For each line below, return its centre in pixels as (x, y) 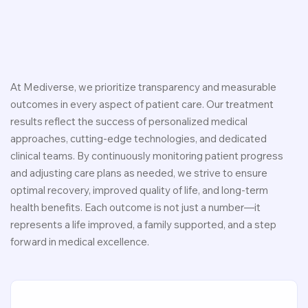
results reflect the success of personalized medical (129, 121)
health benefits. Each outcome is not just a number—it (135, 207)
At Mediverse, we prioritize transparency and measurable (143, 87)
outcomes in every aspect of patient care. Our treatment (142, 104)
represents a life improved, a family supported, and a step (143, 224)
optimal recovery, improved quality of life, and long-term (139, 190)
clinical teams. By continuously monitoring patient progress (147, 156)
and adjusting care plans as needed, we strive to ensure (139, 173)
